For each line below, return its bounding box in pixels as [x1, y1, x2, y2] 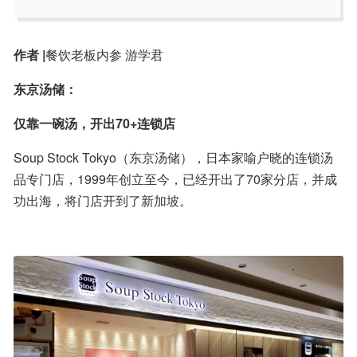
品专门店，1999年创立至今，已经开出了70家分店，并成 [14, 170, 337, 189]
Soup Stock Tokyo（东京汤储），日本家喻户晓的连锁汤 [14, 148, 333, 167]
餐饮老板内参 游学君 [45, 45, 163, 65]
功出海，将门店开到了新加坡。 [14, 191, 192, 210]
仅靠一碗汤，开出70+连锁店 [14, 114, 175, 133]
